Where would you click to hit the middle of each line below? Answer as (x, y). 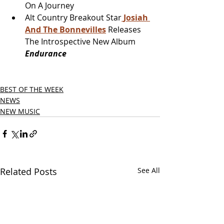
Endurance (46, 53)
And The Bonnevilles (65, 29)
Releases (124, 29)
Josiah (137, 17)
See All (149, 170)
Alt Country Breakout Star (73, 17)
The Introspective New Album (80, 41)
